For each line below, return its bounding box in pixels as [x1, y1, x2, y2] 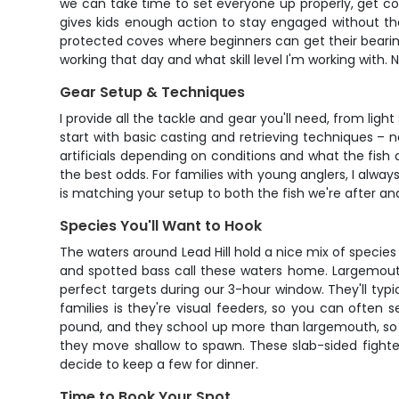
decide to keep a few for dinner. [60, 355, 259, 373]
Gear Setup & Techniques [60, 82, 246, 102]
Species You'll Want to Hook [60, 216, 263, 236]
